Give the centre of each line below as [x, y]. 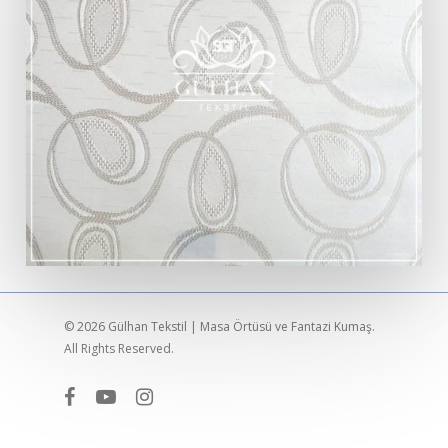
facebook [90, 395]
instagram [163, 395]
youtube [118, 395]
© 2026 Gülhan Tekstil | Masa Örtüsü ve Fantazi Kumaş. [219, 327]
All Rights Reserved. [119, 349]
